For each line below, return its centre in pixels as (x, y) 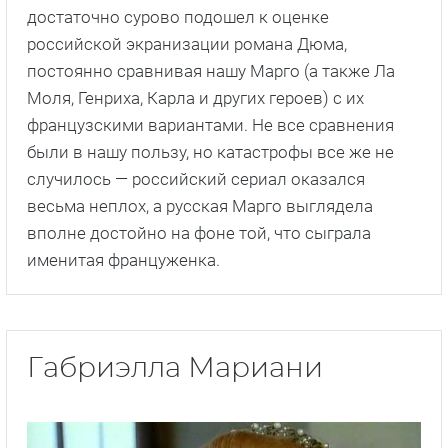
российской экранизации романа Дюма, (187, 43)
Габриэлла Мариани (175, 368)
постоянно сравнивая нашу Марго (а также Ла (211, 70)
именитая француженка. (123, 259)
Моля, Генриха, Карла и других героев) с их (195, 97)
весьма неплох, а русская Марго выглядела (200, 205)
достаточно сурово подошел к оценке (178, 16)
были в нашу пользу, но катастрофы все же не (210, 151)
